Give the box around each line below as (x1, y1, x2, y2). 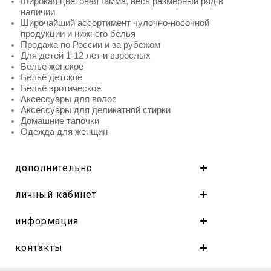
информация (15, 215, 79, 227)
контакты (15, 241, 63, 253)
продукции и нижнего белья (21, 28, 135, 39)
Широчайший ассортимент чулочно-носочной (21, 17, 209, 28)
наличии (21, 6, 55, 17)
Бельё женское (21, 60, 83, 71)
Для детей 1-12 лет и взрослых (21, 50, 151, 60)
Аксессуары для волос (21, 93, 117, 104)
